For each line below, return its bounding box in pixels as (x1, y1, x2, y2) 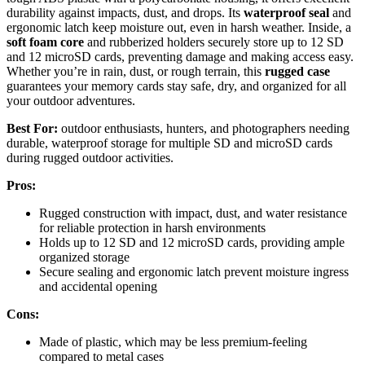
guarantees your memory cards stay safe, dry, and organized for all (7, 78, 346, 93)
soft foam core (7, 34, 84, 49)
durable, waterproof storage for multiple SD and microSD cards (7, 135, 332, 150)
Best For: (7, 121, 58, 135)
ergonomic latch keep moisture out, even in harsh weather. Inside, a (7, 20, 351, 34)
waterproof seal (244, 5, 329, 20)
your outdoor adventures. (7, 93, 135, 108)
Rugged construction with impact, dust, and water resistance (39, 205, 347, 220)
